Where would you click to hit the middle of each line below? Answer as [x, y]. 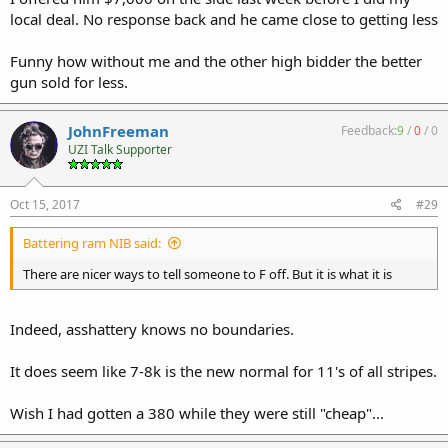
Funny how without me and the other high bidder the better [216, 60]
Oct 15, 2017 [45, 204]
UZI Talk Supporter [120, 149]
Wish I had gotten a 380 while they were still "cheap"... [197, 412]
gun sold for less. [69, 81]
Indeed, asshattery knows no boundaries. [152, 328]
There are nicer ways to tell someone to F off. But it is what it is [207, 274]
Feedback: [369, 130]
